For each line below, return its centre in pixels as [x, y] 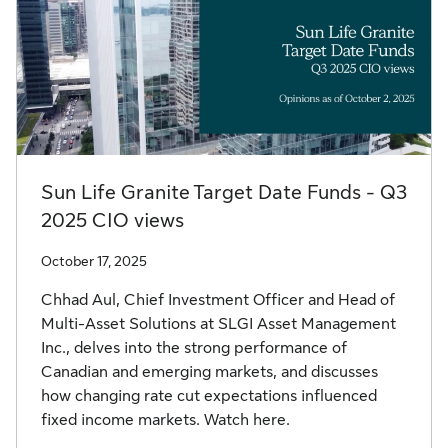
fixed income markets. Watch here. [167, 420]
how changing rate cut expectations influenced [209, 396]
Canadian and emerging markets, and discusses [209, 372]
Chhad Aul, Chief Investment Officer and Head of [218, 300]
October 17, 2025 [94, 261]
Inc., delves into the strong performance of [194, 348]
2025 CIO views [112, 220]
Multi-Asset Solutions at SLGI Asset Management [218, 324]
